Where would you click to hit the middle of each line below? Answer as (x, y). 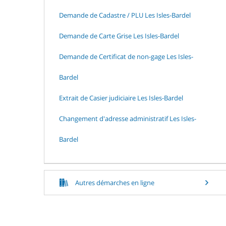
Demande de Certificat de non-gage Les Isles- (126, 56)
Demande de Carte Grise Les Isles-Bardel (119, 36)
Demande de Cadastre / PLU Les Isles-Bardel (125, 15)
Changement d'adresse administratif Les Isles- (128, 118)
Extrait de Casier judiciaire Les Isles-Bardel (121, 98)
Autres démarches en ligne (115, 182)
